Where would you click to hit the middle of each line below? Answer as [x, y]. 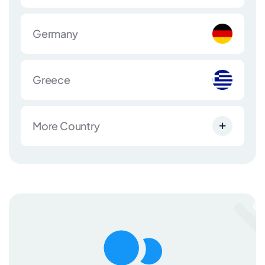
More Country [66, 126]
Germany [55, 33]
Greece [51, 80]
